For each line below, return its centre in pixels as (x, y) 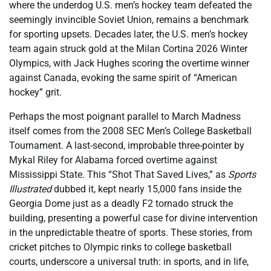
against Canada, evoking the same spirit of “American (123, 78)
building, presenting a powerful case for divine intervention (133, 218)
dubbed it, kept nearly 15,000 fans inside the (146, 189)
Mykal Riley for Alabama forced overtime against (113, 160)
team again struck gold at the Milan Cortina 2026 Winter (128, 49)
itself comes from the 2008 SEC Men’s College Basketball (130, 131)
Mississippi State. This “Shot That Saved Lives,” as (119, 175)
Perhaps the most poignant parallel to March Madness (125, 117)
